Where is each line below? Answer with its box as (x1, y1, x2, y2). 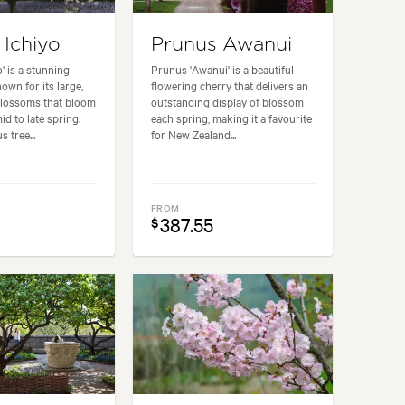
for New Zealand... (151, 126, 237, 143)
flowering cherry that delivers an (151, 77, 309, 94)
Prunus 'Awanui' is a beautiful (151, 61, 295, 78)
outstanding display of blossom (151, 93, 305, 110)
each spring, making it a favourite (151, 109, 313, 127)
